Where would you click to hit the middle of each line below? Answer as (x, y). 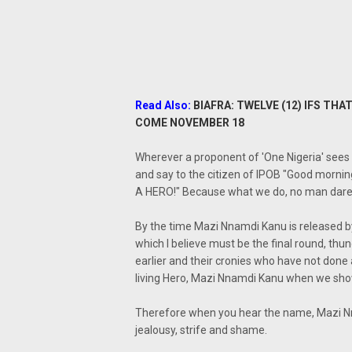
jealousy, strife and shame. (201, 330)
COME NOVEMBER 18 (190, 123)
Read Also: (164, 105)
